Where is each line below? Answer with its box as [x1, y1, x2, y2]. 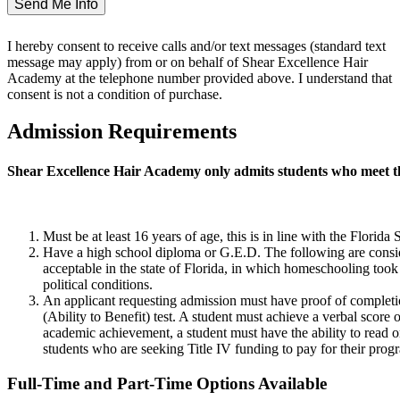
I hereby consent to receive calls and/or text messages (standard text [7, 37, 386, 54]
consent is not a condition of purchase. [7, 86, 222, 102]
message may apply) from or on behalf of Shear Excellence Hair [7, 54, 368, 70]
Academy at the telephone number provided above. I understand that [7, 70, 392, 86]
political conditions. [43, 276, 153, 292]
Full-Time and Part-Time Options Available [7, 373, 327, 393]
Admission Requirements [7, 120, 237, 144]
